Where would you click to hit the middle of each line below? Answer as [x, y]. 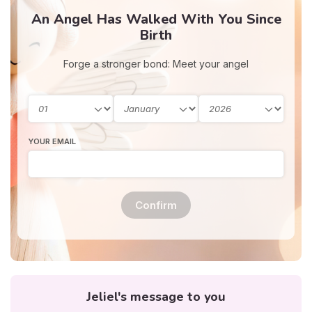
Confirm [156, 205]
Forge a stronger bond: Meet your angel [156, 64]
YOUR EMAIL [52, 142]
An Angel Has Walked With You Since [156, 19]
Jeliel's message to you [156, 297]
